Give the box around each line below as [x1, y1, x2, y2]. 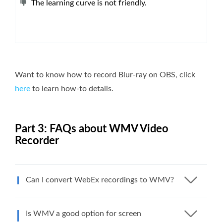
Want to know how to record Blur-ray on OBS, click [15, 70, 195, 79]
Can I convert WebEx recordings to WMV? [26, 175, 174, 184]
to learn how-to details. [30, 84, 113, 93]
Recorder [15, 135, 59, 146]
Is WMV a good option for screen [26, 209, 141, 218]
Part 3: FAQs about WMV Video [15, 123, 168, 134]
